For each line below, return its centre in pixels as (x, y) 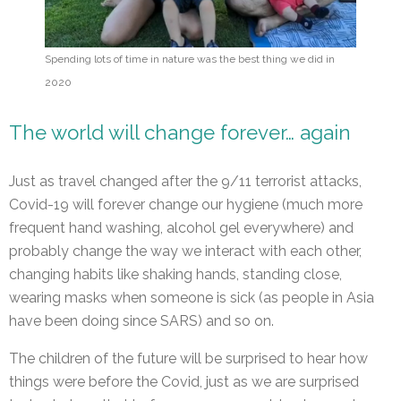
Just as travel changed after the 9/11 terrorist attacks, (185, 182)
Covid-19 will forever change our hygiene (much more (186, 205)
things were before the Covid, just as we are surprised (184, 382)
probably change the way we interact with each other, (185, 252)
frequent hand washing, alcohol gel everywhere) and (181, 228)
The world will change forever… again (180, 132)
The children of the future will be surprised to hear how (188, 359)
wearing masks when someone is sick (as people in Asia (192, 298)
